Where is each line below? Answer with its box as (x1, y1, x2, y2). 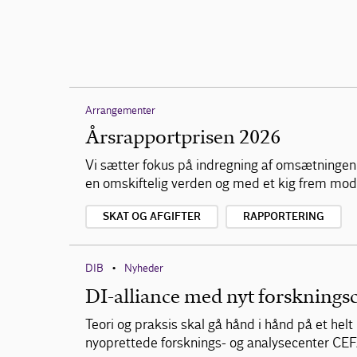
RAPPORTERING (243, 210, 324, 223)
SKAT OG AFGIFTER (103, 210, 201, 223)
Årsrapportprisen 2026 (85, 125, 280, 149)
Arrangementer (85, 104, 155, 117)
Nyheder (124, 261, 163, 275)
